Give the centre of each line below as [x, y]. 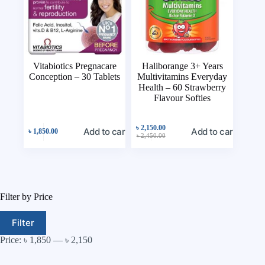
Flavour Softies [182, 98]
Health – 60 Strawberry [182, 88]
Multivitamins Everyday [182, 77]
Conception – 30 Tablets [75, 77]
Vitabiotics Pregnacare [75, 66]
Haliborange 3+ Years [182, 66]
